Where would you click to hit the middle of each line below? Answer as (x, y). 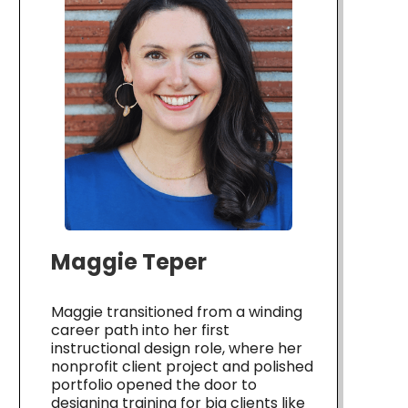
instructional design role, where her (177, 348)
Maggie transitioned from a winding (177, 311)
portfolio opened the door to (154, 384)
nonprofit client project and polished (182, 366)
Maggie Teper (129, 261)
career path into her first (140, 330)
